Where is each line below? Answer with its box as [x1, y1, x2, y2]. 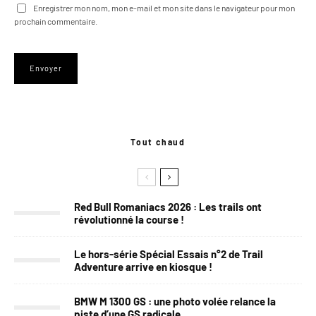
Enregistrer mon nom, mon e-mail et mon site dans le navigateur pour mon [33, 2, 295, 13]
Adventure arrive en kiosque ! [74, 260, 212, 273]
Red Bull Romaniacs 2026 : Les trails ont [74, 200, 262, 213]
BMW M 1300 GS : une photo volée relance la [74, 294, 276, 308]
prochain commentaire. [14, 16, 97, 26]
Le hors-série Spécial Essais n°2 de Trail [74, 247, 263, 260]
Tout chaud [130, 136, 186, 147]
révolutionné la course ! [74, 212, 184, 226]
